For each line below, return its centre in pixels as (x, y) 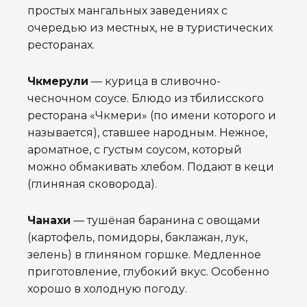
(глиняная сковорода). (92, 184)
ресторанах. (61, 45)
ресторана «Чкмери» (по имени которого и (152, 116)
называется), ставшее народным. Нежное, (147, 133)
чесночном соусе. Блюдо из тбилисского (146, 99)
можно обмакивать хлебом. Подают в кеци (151, 167)
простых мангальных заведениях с (127, 11)
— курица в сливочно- (155, 82)
